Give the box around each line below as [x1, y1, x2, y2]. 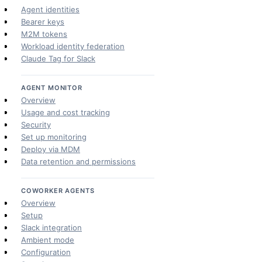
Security [21, 120, 51, 129]
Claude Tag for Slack [21, 54, 95, 63]
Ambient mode [21, 235, 74, 244]
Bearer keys [21, 17, 64, 26]
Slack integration [21, 223, 82, 232]
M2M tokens [21, 29, 67, 39]
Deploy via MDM [21, 144, 80, 154]
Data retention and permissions [21, 157, 136, 166]
